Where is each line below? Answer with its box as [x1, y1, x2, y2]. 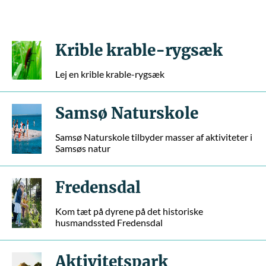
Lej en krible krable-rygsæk [55, 68, 164, 80]
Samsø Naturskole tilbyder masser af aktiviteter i [55, 131, 252, 142]
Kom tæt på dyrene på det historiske [55, 205, 203, 217]
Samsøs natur [55, 142, 110, 154]
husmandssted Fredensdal [55, 217, 163, 228]
